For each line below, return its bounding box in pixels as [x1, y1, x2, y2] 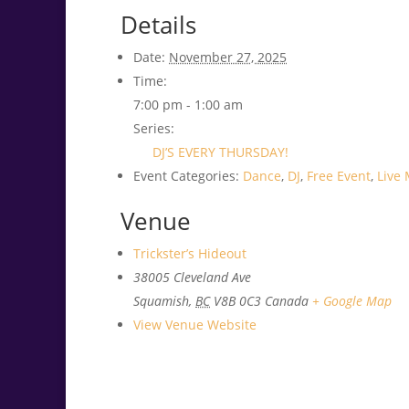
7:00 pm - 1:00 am [133, 96, 243, 114]
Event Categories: [133, 167, 239, 185]
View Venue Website [133, 316, 257, 334]
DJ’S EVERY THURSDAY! [152, 143, 288, 162]
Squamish [133, 292, 189, 310]
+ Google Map [312, 292, 392, 310]
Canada [265, 292, 309, 310]
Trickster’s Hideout [133, 245, 246, 263]
